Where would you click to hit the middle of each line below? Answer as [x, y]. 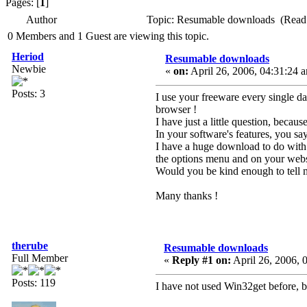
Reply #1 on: [201, 260]
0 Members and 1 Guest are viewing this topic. [108, 36]
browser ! [176, 110]
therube [30, 246]
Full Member [40, 258]
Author [41, 20]
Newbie [29, 69]
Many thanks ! [187, 196]
